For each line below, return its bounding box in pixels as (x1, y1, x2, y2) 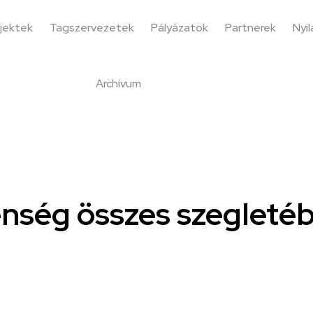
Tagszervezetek (49, 20, 134, 35)
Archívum (95, 76, 141, 91)
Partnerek (224, 20, 276, 35)
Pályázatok (150, 20, 208, 35)
